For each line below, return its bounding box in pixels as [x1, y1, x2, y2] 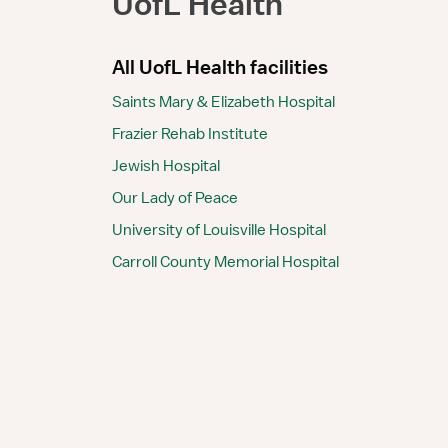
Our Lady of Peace [112, 187, 238, 208]
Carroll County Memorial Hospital [112, 251, 339, 272]
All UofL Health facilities [112, 54, 328, 79]
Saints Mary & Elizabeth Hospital [112, 91, 335, 112]
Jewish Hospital [112, 155, 220, 176]
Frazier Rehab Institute [112, 123, 268, 144]
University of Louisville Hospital [112, 219, 326, 240]
